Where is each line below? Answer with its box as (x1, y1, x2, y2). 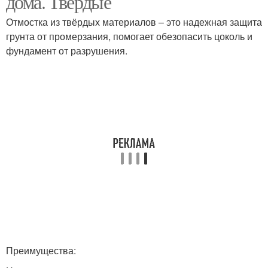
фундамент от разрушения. (6, 44, 127, 57)
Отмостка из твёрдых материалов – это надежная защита (6, 15, 262, 29)
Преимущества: (6, 243, 76, 257)
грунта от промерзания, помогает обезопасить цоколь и (6, 29, 252, 43)
